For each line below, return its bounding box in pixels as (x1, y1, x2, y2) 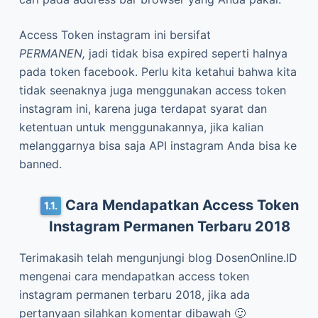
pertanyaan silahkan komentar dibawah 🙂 (18, 99, 246, 114)
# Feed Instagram (27, 196, 110, 209)
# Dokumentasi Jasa (127, 166, 224, 179)
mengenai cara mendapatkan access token (18, 62, 249, 77)
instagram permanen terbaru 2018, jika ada (18, 81, 250, 96)
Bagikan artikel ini (18, 280, 105, 292)
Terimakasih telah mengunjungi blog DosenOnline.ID (18, 44, 297, 59)
